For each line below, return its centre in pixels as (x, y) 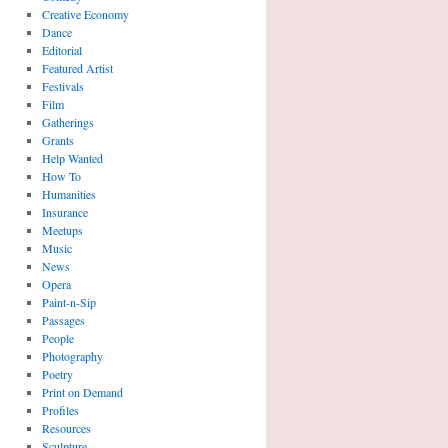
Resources (66, 428)
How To (61, 176)
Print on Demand (82, 392)
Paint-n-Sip (68, 302)
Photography (72, 356)
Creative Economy (85, 14)
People (57, 338)
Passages (63, 320)
